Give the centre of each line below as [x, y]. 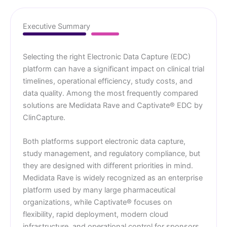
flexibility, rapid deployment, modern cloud [96, 215]
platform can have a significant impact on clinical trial [113, 69]
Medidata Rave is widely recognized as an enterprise [113, 178]
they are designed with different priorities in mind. [108, 166]
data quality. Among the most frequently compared [110, 93]
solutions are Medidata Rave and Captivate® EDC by [113, 105]
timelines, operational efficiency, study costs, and [108, 81]
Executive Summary [56, 26]
